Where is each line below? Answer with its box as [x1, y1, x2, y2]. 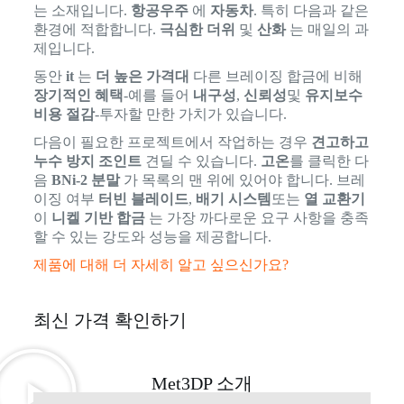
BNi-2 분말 [50, 171, 120, 188]
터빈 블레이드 [97, 190, 188, 207]
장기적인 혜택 [32, 87, 124, 103]
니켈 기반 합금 [50, 209, 145, 225]
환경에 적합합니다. [32, 21, 160, 37]
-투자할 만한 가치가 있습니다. [94, 106, 287, 122]
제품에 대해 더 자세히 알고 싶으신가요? [32, 256, 289, 272]
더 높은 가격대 [95, 68, 189, 84]
